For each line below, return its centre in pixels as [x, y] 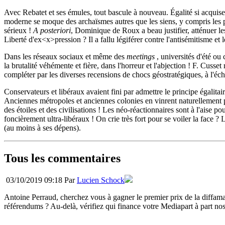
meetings [141, 56]
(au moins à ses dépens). [42, 128]
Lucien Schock [101, 180]
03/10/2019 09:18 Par [40, 180]
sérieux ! [19, 30]
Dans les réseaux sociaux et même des [65, 56]
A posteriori [52, 30]
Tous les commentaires [62, 158]
